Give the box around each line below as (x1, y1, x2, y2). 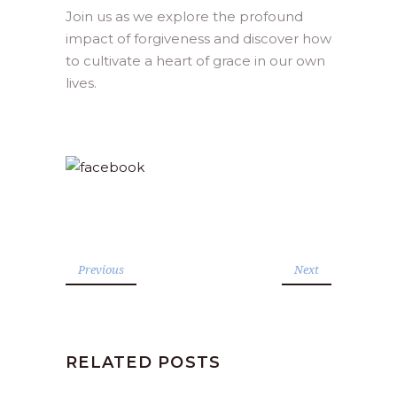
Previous (78, 261, 124, 277)
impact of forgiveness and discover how (66, 30, 331, 47)
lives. (66, 74, 97, 91)
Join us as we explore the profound (66, 8, 303, 25)
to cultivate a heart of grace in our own (66, 52, 325, 69)
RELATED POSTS (66, 352, 222, 372)
